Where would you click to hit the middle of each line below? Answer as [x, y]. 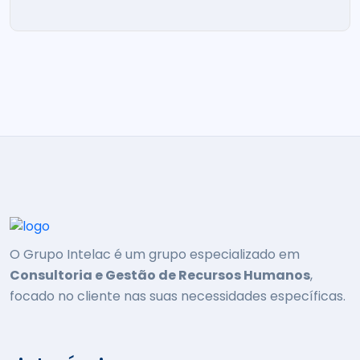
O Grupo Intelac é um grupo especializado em [155, 255]
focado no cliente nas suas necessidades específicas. [178, 297]
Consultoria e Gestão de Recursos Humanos [160, 276]
